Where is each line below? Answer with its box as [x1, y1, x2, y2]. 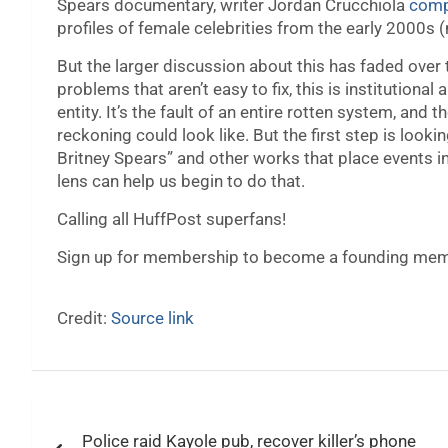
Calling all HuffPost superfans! [57, 209, 286, 230]
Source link [111, 308, 194, 329]
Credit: [57, 308, 111, 329]
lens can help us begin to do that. [57, 171, 305, 192]
